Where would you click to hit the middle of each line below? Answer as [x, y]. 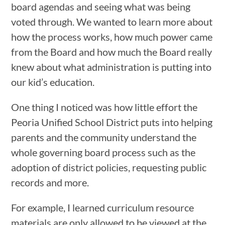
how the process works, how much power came [112, 36]
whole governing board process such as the [103, 152]
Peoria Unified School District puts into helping [112, 122]
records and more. [50, 182]
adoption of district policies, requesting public [109, 167]
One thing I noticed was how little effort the [104, 107]
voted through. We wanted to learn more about [112, 21]
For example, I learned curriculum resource [103, 207]
